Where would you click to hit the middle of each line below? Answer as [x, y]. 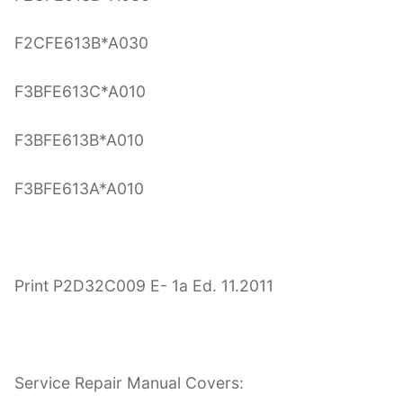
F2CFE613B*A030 [81, 43]
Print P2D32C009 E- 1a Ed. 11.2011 [144, 286]
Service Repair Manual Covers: [129, 382]
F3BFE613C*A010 [80, 92]
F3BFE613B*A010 [79, 140]
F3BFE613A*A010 [79, 189]
